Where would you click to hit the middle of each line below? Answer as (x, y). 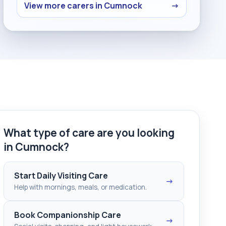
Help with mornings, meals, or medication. (80, 187)
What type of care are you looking (89, 132)
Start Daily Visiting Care (61, 175)
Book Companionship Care (68, 215)
